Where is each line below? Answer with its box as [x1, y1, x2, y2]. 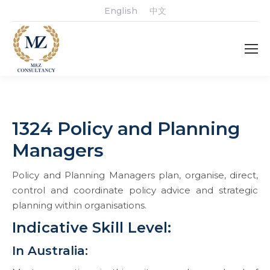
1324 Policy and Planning [12, 118, 240, 140]
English [104, 5, 137, 16]
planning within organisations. [12, 199, 146, 211]
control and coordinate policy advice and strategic [12, 184, 258, 196]
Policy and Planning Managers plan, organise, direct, [12, 169, 258, 181]
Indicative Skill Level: [12, 219, 171, 236]
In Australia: [12, 243, 88, 258]
